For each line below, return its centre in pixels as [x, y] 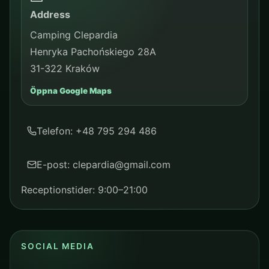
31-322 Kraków [65, 68]
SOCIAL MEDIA [58, 246]
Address [50, 14]
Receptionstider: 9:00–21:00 [84, 190]
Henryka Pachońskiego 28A [93, 52]
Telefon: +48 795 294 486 [97, 131]
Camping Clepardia [74, 35]
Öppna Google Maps [71, 91]
